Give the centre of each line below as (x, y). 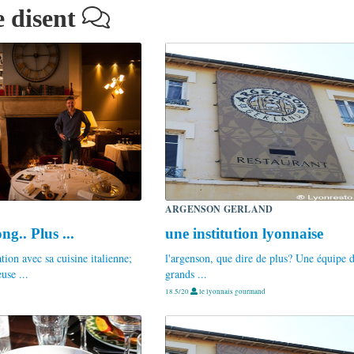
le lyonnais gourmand (232, 291)
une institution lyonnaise (244, 233)
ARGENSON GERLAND (219, 209)
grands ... (186, 273)
